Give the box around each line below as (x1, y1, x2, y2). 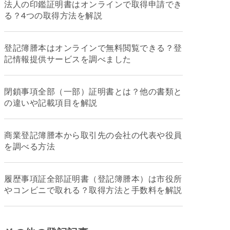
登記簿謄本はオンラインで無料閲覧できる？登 (4, 43, 182, 52)
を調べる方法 (4, 141, 55, 151)
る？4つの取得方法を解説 (4, 10, 102, 20)
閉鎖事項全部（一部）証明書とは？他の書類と (4, 86, 182, 96)
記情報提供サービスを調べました (4, 54, 131, 64)
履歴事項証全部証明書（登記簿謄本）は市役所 (4, 174, 182, 183)
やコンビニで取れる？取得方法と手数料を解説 (4, 185, 182, 195)
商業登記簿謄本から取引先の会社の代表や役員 (4, 130, 182, 140)
